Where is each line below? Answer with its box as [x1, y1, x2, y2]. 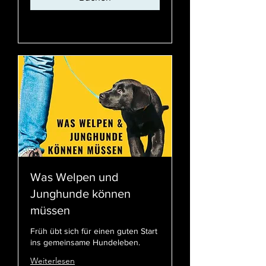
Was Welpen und [30, 170, 119, 183]
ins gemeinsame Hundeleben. [30, 237, 140, 247]
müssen [30, 203, 70, 217]
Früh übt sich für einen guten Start [30, 226, 157, 236]
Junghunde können [30, 186, 131, 200]
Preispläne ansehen [30, 19, 103, 30]
